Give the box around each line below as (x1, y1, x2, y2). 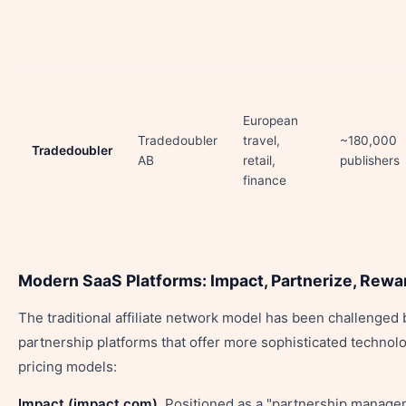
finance (243, 173, 286, 188)
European (243, 113, 298, 128)
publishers (340, 153, 400, 168)
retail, (243, 153, 275, 168)
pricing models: (18, 358, 117, 375)
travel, (243, 133, 280, 148)
